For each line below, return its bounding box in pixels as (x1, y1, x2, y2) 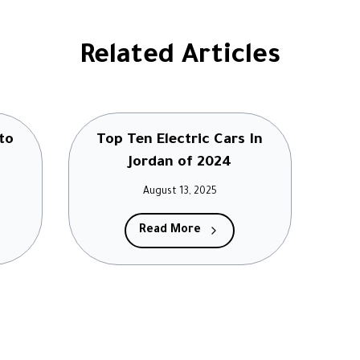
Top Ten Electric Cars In (96, 133, 264, 149)
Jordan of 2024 (128, 155, 231, 171)
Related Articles (80, 43, 280, 72)
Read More (139, 224, 202, 237)
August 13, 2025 (142, 186, 217, 198)
